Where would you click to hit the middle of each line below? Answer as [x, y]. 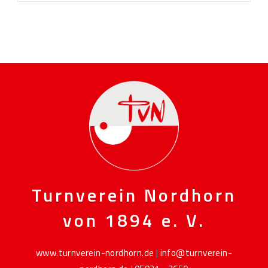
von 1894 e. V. [134, 220]
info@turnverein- [196, 253]
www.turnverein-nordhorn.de [95, 253]
